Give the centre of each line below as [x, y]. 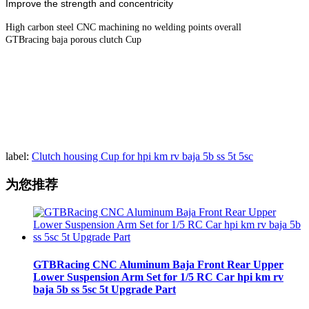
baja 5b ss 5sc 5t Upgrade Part [104, 289]
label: [17, 156]
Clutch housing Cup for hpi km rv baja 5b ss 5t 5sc [142, 156]
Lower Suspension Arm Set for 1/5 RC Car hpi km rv [158, 277]
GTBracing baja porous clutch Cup [73, 39]
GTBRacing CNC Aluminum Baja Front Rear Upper [158, 264]
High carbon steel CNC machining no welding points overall [123, 27]
